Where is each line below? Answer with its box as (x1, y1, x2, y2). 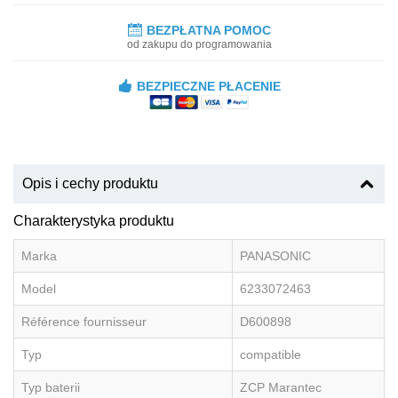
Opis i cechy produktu (22, 175, 158, 191)
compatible (240, 346, 301, 362)
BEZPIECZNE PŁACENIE (136, 78, 281, 93)
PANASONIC (240, 248, 311, 263)
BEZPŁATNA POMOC (146, 22, 271, 37)
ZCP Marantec (240, 379, 322, 394)
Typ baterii (21, 379, 80, 394)
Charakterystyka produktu (13, 212, 174, 228)
